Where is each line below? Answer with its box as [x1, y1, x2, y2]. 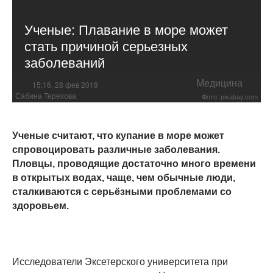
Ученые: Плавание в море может [24, 19, 228, 39]
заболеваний [24, 52, 105, 72]
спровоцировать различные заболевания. [12, 144, 220, 155]
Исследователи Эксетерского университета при [12, 257, 228, 268]
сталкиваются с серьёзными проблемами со [12, 186, 232, 197]
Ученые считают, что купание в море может [12, 130, 224, 141]
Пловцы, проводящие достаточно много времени [12, 158, 256, 169]
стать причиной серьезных [24, 36, 188, 55]
